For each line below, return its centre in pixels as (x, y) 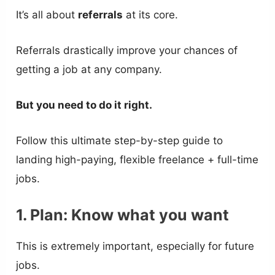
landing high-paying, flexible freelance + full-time (137, 160)
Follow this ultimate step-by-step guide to (120, 141)
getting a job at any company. (89, 69)
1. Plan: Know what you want (123, 215)
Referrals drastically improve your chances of (127, 50)
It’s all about (47, 14)
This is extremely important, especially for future (135, 246)
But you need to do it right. (84, 105)
